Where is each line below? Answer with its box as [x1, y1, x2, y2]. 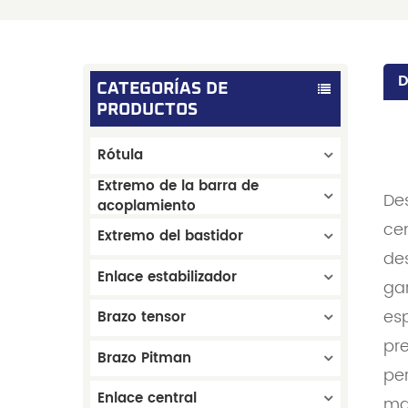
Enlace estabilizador [97, 265, 238, 289]
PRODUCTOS [96, 100, 198, 118]
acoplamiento [97, 194, 197, 218]
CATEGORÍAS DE [96, 79, 228, 97]
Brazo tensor [97, 306, 187, 330]
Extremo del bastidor [97, 225, 244, 249]
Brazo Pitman [97, 346, 192, 370]
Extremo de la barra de [97, 174, 260, 198]
